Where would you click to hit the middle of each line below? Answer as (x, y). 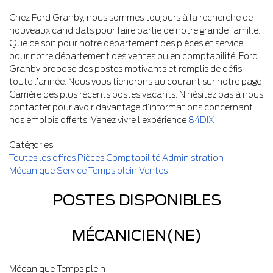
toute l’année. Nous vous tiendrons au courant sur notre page (135, 82)
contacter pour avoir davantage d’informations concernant (131, 107)
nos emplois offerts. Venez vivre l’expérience (99, 120)
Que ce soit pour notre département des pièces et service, (127, 43)
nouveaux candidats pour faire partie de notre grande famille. (135, 30)
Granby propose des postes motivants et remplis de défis (126, 69)
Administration (193, 158)
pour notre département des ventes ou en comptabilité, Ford (133, 56)
